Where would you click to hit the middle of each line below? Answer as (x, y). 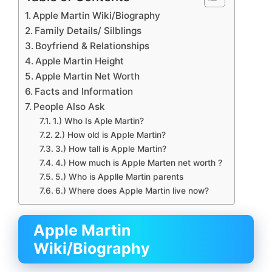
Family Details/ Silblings (88, 30)
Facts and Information (84, 91)
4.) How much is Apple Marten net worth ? (138, 162)
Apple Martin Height (80, 61)
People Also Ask (70, 106)
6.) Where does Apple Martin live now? (132, 190)
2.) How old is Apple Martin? (110, 134)
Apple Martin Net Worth (88, 76)
